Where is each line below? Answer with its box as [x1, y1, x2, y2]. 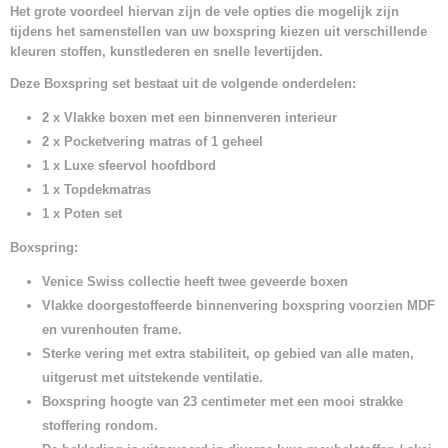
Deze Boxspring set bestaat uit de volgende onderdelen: [10, 76, 356, 91]
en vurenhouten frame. [42, 322, 182, 337]
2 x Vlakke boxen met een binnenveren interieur [42, 110, 337, 125]
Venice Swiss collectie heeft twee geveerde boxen [42, 274, 348, 289]
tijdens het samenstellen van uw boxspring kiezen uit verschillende [10, 24, 427, 39]
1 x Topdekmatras [42, 182, 151, 197]
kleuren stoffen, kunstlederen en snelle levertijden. [10, 44, 323, 59]
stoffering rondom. [42, 418, 158, 433]
